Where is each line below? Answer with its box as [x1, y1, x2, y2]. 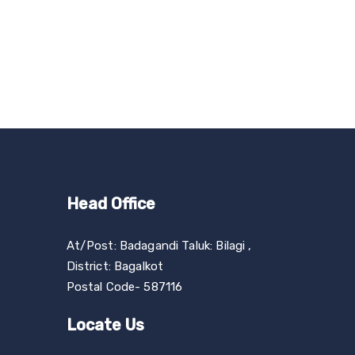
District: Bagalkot [66, 258, 164, 273]
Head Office [66, 193, 155, 213]
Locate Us [66, 315, 144, 334]
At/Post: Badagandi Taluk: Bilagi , [66, 238, 252, 253]
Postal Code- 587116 [66, 279, 183, 294]
